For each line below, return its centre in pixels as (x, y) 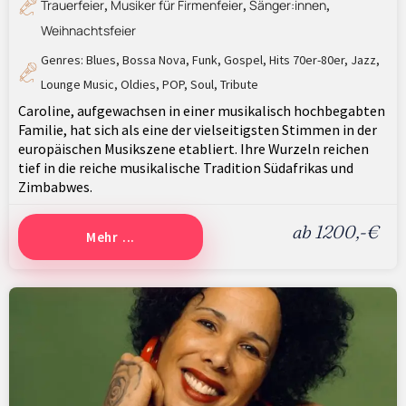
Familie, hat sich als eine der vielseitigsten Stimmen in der (198, 129)
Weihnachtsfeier (88, 30)
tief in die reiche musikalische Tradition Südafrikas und (186, 167)
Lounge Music (77, 84)
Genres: (63, 59)
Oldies (138, 84)
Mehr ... (111, 237)
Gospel (243, 59)
